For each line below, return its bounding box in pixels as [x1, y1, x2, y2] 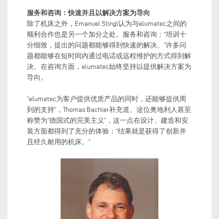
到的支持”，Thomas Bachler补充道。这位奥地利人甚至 [27, 106, 191, 113]
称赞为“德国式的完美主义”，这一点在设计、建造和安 [27, 116, 188, 124]
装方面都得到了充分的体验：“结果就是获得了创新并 [27, 127, 186, 135]
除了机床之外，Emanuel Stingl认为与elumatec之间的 [27, 20, 187, 27]
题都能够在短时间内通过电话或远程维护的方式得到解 [27, 52, 191, 60]
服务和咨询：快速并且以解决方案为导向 [27, 9, 150, 17]
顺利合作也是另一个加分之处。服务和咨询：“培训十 [27, 30, 186, 38]
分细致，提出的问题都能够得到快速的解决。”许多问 [27, 41, 186, 49]
